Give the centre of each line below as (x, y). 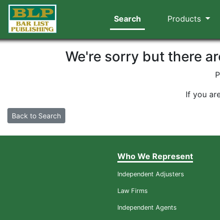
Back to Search (36, 116)
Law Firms (133, 191)
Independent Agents (147, 207)
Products (186, 19)
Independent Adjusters (151, 174)
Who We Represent (155, 156)
